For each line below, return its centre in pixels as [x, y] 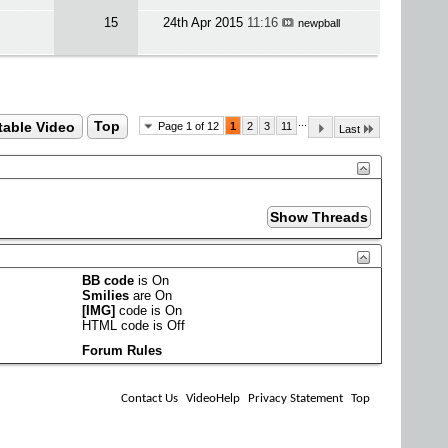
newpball [318, 23]
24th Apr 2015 [204, 22]
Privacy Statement [295, 398]
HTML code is [125, 325]
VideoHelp [213, 398]
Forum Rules [122, 350]
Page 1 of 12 [188, 126]
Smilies [106, 295]
